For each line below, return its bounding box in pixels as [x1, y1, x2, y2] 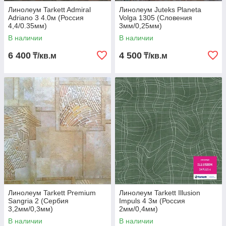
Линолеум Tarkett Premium [8, 189, 96, 197]
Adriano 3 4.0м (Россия [8, 14, 84, 22]
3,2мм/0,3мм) [8, 205, 53, 213]
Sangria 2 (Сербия [8, 197, 69, 205]
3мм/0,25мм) [119, 22, 162, 30]
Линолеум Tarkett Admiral [8, 6, 91, 14]
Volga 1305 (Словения [119, 14, 192, 22]
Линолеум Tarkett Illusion [119, 189, 200, 197]
